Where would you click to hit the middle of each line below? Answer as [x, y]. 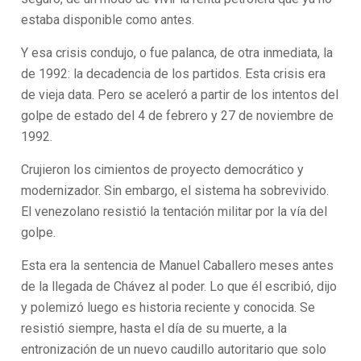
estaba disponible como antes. [108, 20]
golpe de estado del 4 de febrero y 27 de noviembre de [178, 116]
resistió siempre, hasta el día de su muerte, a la [154, 328]
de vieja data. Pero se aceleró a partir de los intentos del [180, 95]
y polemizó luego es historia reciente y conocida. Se [168, 307]
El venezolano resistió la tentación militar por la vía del [174, 212]
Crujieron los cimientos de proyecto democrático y [163, 170]
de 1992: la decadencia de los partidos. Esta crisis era [174, 74]
